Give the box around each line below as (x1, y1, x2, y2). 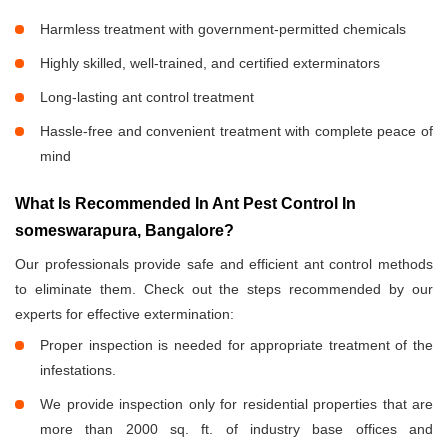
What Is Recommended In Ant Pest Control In (15, 195, 356, 213)
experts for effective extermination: (15, 306, 234, 323)
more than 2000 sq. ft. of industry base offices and (40, 421, 433, 438)
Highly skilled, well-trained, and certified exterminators (40, 55, 380, 72)
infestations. (40, 362, 116, 379)
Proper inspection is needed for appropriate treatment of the (40, 337, 433, 354)
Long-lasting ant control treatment (40, 89, 254, 106)
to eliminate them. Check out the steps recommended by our (15, 281, 433, 298)
